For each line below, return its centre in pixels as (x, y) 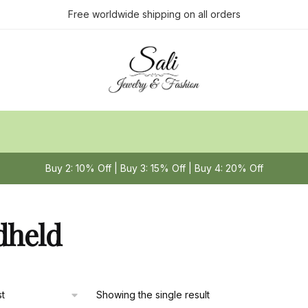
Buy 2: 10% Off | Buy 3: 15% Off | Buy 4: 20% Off (154, 168)
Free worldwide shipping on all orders (154, 14)
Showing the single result (153, 295)
